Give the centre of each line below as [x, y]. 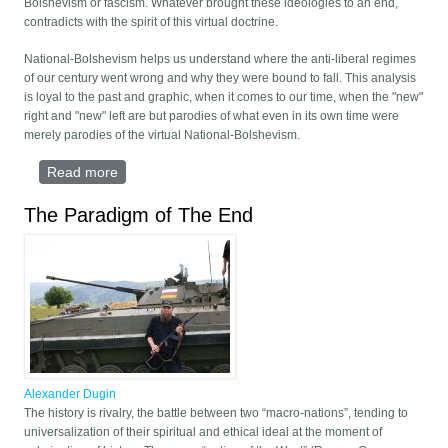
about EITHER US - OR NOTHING [227, 172]
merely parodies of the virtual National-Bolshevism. [162, 135]
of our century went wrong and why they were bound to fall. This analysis [220, 78]
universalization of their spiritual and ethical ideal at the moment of [203, 432]
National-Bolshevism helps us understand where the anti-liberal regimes [220, 59]
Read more [83, 172]
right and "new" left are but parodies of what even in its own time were [212, 116]
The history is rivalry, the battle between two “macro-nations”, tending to [216, 413]
